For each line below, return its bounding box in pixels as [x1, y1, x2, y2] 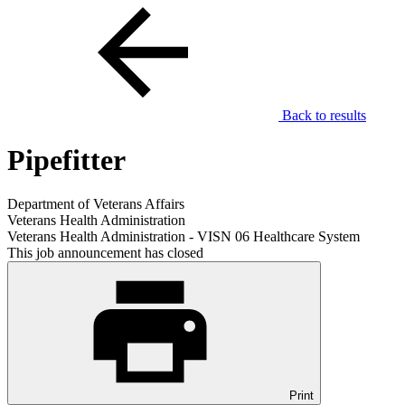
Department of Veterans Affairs [7, 196, 184, 212]
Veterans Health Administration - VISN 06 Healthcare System [7, 229, 360, 245]
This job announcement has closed [7, 245, 203, 261]
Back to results [278, 108, 366, 124]
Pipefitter [7, 143, 126, 176]
